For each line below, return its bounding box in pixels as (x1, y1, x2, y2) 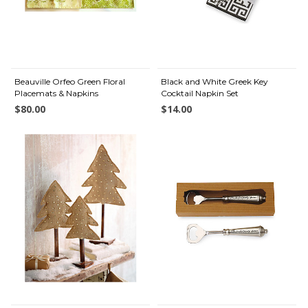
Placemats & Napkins (14, 88, 98, 98)
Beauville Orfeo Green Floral (14, 76, 125, 87)
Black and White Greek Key (161, 76, 268, 87)
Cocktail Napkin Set (161, 88, 239, 98)
